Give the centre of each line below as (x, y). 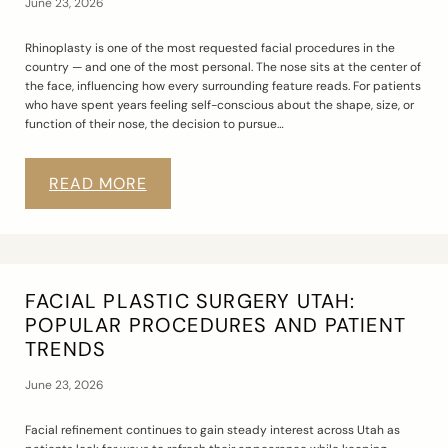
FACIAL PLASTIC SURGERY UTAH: (190, 301)
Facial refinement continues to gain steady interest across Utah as (212, 429)
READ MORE (98, 183)
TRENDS (66, 349)
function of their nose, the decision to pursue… (154, 123)
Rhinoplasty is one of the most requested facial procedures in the (210, 47)
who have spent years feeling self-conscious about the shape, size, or (219, 104)
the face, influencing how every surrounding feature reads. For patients (223, 85)
